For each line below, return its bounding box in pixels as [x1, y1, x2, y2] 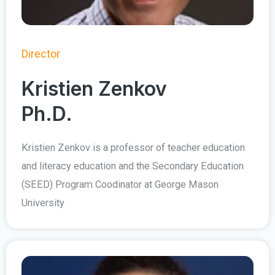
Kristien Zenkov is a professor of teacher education [21, 141, 245, 153]
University [21, 196, 64, 209]
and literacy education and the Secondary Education [21, 160, 244, 172]
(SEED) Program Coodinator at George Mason [21, 178, 219, 190]
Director [21, 47, 60, 60]
